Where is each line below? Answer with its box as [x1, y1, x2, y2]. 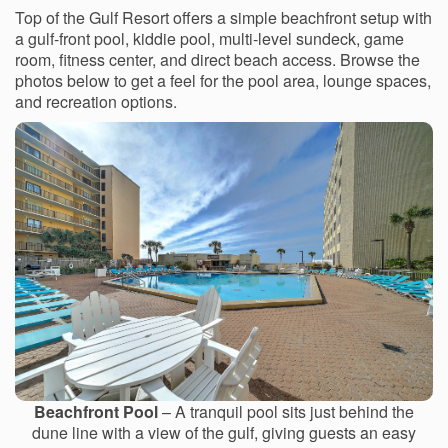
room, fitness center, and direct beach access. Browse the [15, 48, 420, 72]
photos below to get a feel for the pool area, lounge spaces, [15, 69, 431, 93]
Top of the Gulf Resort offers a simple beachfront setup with [15, 6, 432, 30]
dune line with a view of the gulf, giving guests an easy [32, 420, 416, 444]
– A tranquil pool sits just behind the [158, 399, 414, 423]
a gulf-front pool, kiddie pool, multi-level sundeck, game [15, 27, 404, 51]
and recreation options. [15, 90, 177, 114]
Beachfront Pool [34, 399, 158, 423]
